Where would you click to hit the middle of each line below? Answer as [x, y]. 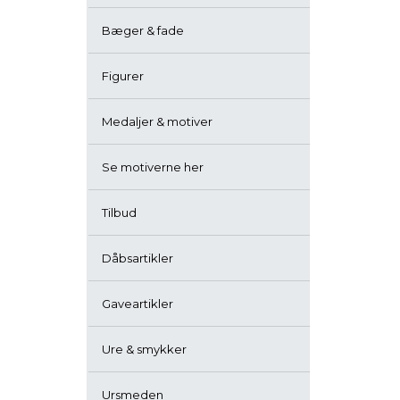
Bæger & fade [143, 30]
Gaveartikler [137, 304]
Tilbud [119, 212]
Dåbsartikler [137, 258]
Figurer [123, 76]
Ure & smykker [144, 349]
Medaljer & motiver [157, 121]
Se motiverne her [153, 167]
